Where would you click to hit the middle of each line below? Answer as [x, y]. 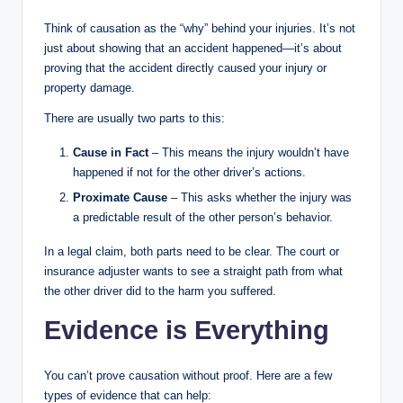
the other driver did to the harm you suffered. [160, 291]
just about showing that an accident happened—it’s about [193, 49]
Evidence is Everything [187, 330]
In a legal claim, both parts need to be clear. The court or [192, 251]
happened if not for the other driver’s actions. [189, 173]
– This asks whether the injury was [260, 197]
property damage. [90, 88]
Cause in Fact [111, 153]
